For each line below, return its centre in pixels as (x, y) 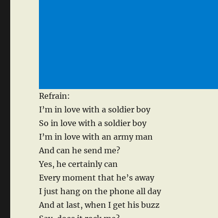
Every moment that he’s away (97, 178)
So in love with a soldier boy (93, 123)
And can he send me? (80, 151)
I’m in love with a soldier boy (95, 110)
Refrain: (55, 96)
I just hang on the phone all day (100, 191)
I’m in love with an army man (96, 137)
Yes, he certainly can (79, 164)
